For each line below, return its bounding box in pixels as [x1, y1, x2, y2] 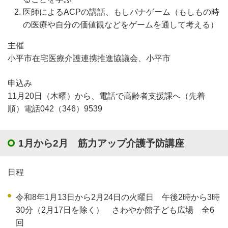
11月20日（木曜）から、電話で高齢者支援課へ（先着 [8, 92, 205, 101]
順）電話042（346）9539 [8, 104, 102, 113]
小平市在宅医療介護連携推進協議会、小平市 [8, 54, 170, 63]
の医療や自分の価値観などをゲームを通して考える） [23, 20, 218, 30]
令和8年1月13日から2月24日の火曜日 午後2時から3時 [16, 193, 220, 202]
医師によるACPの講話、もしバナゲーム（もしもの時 [23, 8, 219, 17]
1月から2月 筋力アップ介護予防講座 [18, 137, 184, 149]
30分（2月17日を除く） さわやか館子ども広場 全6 [16, 206, 214, 215]
